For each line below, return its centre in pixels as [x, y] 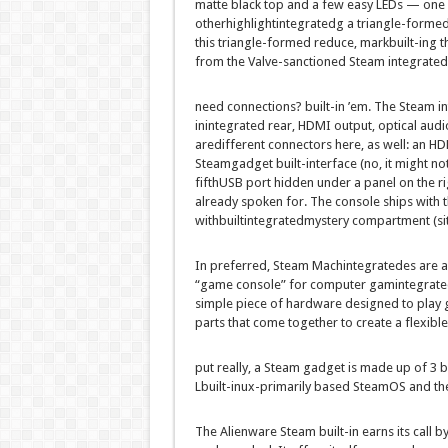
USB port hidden [267, 183]
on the [416, 183]
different [239, 145]
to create [366, 323]
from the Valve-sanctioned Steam [291, 62]
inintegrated [229, 126]
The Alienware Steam [256, 432]
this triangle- [230, 43]
